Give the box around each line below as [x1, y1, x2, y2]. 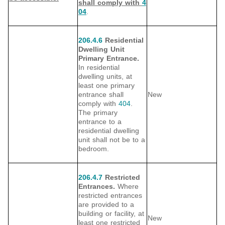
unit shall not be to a [78, 136, 145, 144]
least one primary [78, 81, 135, 90]
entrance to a [78, 118, 122, 126]
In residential [78, 63, 120, 72]
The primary [78, 108, 118, 117]
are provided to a [78, 200, 134, 209]
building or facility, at [78, 209, 144, 218]
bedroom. [78, 145, 109, 153]
